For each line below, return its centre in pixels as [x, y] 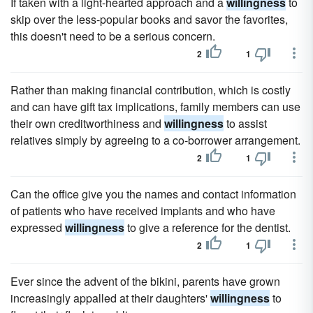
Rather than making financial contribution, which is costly [151, 90]
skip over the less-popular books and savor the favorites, [149, 19]
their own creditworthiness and [87, 123]
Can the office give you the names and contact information [153, 194]
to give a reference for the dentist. [208, 227]
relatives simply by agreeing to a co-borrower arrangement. [155, 140]
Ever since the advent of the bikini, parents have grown [145, 281]
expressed [38, 227]
